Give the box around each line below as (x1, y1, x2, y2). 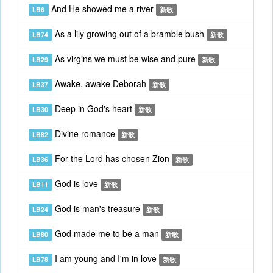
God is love (52, 177, 101, 190)
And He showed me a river (48, 2, 156, 15)
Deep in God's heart (52, 102, 135, 115)
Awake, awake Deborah (52, 77, 149, 90)
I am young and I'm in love (52, 252, 159, 264)
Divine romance (52, 127, 118, 140)
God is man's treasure (52, 202, 143, 214)
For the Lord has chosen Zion (52, 152, 172, 165)
